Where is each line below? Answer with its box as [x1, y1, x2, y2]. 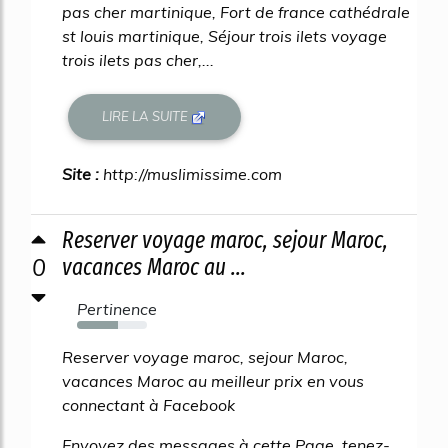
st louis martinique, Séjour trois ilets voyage [62, 25, 387, 46]
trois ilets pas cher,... [62, 49, 214, 70]
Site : [62, 163, 103, 184]
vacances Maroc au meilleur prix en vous [62, 370, 364, 391]
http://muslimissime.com [103, 163, 282, 184]
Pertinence [77, 298, 157, 319]
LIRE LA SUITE [102, 108, 192, 125]
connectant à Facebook [62, 394, 235, 415]
